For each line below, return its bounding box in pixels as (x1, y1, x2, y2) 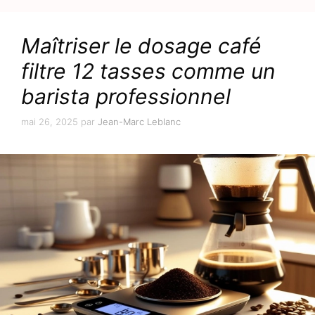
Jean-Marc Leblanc (98, 115, 181, 127)
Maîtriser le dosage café (21, 33, 262, 59)
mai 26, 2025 (21, 115, 78, 127)
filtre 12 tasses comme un (21, 58, 276, 84)
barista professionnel (21, 84, 231, 110)
